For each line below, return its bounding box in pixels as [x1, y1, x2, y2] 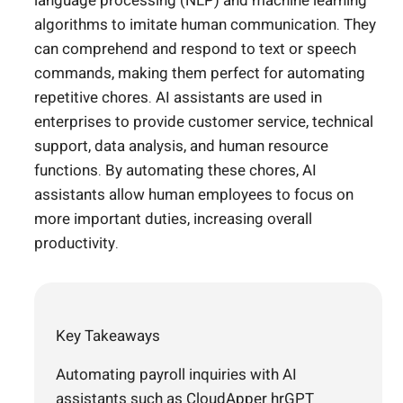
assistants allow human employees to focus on [34, 183, 354, 206]
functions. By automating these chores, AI [34, 158, 317, 182]
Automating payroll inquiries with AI [56, 363, 297, 386]
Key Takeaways [56, 324, 160, 347]
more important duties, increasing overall [34, 207, 312, 230]
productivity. [34, 231, 119, 255]
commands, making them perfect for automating [34, 61, 365, 85]
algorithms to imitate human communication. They [34, 13, 376, 36]
